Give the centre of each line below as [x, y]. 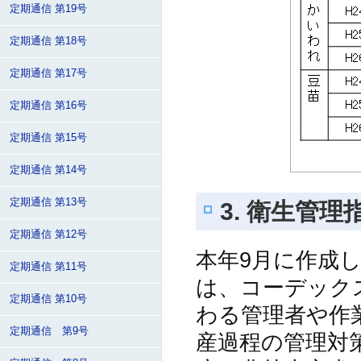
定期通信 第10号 [48, 299]
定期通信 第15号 [48, 138]
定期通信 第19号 [48, 9]
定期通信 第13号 [48, 202]
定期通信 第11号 [48, 267]
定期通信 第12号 [48, 234]
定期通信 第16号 [48, 106]
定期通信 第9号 [49, 331]
